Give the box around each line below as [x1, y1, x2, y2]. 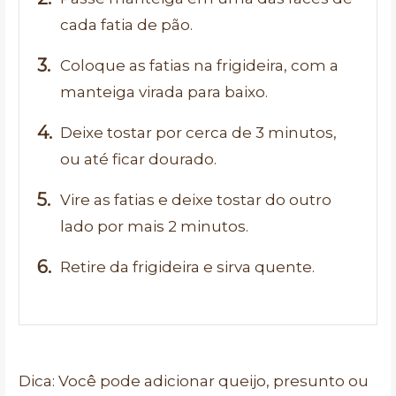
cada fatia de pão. [60, 16, 193, 34]
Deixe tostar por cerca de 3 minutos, [60, 124, 337, 142]
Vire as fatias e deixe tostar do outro [60, 191, 331, 209]
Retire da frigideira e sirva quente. [60, 258, 315, 277]
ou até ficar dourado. [60, 150, 217, 169]
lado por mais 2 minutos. [60, 217, 248, 236]
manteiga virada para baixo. [60, 83, 268, 102]
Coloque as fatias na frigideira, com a [60, 57, 339, 75]
